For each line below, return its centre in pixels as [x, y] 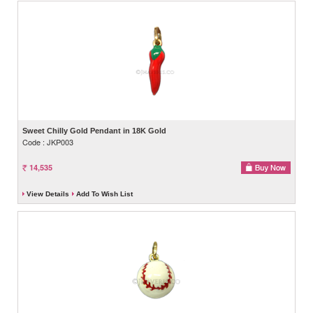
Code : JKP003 [48, 141]
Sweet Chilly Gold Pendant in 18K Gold [94, 130]
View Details [48, 194]
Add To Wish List [104, 194]
